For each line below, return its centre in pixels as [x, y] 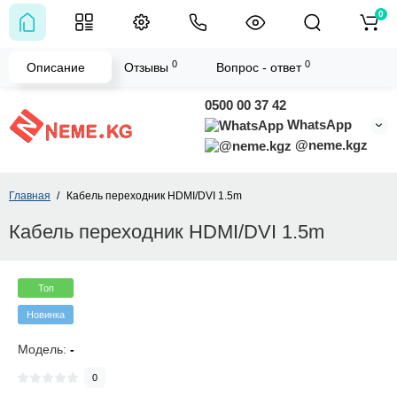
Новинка [46, 315]
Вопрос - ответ [261, 67]
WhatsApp [317, 125]
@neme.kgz [329, 145]
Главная [30, 196]
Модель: [44, 350]
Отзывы [148, 67]
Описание [56, 67]
